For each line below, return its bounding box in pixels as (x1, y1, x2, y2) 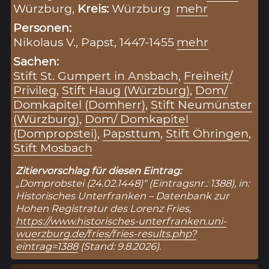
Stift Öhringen (166, 125, 249, 141)
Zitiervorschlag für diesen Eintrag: (16, 164, 182, 177)
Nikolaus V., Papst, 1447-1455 (13, 34, 175, 49)
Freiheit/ (184, 68, 233, 83)
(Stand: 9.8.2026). (78, 240, 162, 252)
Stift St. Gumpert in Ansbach (13, 68, 179, 83)
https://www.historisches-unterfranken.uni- (16, 214, 227, 227)
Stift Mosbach (13, 140, 93, 155)
